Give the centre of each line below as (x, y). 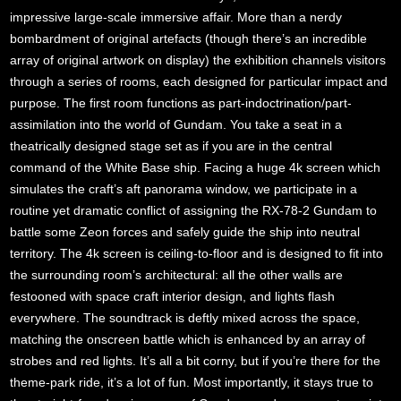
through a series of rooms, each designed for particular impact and (199, 81)
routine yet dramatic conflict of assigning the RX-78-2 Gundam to (194, 210)
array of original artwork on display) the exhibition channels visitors (198, 60)
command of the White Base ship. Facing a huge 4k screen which (196, 167)
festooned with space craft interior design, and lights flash (173, 296)
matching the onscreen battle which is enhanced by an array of (188, 339)
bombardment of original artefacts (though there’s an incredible (189, 38)
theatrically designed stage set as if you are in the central (171, 145)
